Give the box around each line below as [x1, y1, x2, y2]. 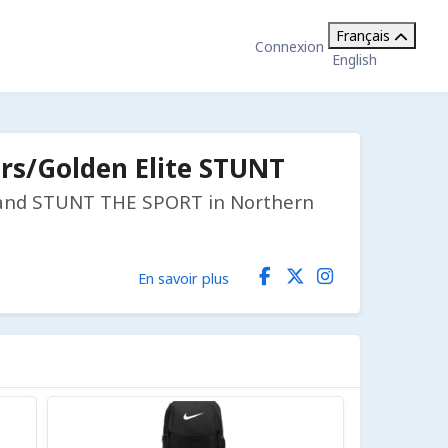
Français [336, 26, 390, 45]
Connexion [255, 36, 324, 56]
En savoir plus [138, 267, 229, 288]
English [332, 50, 377, 69]
